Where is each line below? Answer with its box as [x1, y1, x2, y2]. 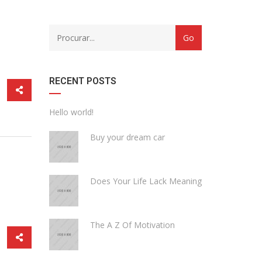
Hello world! [49, 106, 94, 118]
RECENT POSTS [49, 75, 116, 87]
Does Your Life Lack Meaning [89, 175, 202, 187]
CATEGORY [48, 25, 95, 36]
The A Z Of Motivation [89, 219, 175, 230]
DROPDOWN [48, 50, 102, 62]
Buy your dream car [89, 132, 165, 143]
